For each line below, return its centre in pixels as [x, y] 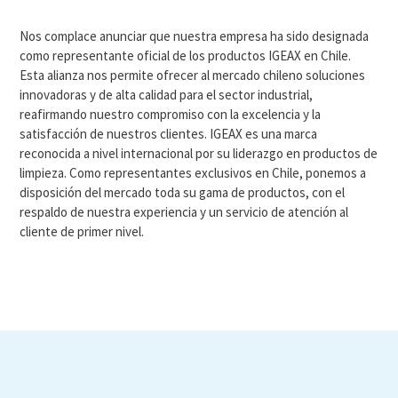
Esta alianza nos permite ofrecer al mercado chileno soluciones [193, 75]
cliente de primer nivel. [82, 231]
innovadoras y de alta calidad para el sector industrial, [167, 95]
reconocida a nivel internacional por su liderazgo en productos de [199, 153]
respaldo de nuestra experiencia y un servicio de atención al [184, 212]
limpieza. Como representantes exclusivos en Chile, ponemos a [193, 173]
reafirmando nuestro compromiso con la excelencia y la [171, 114]
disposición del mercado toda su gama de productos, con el [183, 192]
